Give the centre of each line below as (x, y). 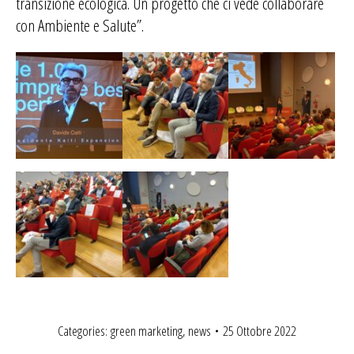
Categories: (84, 331)
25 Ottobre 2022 (260, 331)
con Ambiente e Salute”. (80, 25)
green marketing (147, 331)
